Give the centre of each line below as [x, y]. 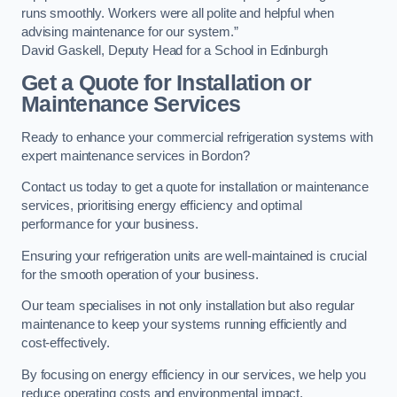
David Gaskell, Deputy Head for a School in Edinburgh [175, 50]
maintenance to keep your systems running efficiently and [184, 325]
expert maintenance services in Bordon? [136, 156]
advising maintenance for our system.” [130, 31]
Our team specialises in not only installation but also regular [188, 306]
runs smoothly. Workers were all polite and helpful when [178, 13]
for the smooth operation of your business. [140, 274]
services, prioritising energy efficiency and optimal [162, 206]
